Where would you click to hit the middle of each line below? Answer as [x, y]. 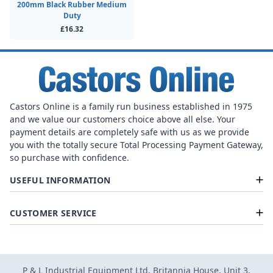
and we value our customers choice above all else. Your [122, 119]
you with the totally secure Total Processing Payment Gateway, [136, 144]
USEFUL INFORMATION [60, 180]
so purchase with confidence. [69, 157]
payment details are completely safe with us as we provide [129, 132]
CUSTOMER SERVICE [53, 213]
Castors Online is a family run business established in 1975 [131, 106]
